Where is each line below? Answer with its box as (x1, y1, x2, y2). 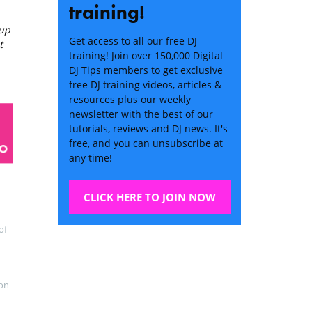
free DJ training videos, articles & (68, 77, 221, 91)
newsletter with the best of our (68, 107, 213, 120)
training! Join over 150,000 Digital (68, 48, 223, 62)
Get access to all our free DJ (68, 33, 197, 47)
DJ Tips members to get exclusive (68, 63, 223, 77)
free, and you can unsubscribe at (68, 136, 223, 150)
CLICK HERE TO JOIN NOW (83, 189, 216, 204)
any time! (68, 150, 112, 164)
